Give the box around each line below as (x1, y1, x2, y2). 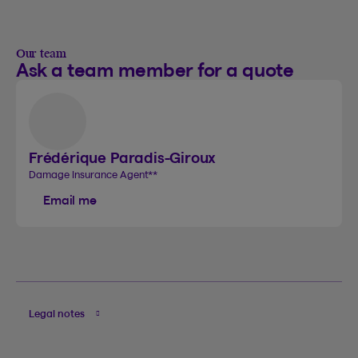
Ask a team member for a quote (16, 58, 294, 81)
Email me (43, 193, 97, 207)
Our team (16, 48, 66, 60)
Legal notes (29, 308, 86, 319)
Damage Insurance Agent (29, 168, 151, 180)
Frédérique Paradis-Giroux (29, 149, 217, 166)
